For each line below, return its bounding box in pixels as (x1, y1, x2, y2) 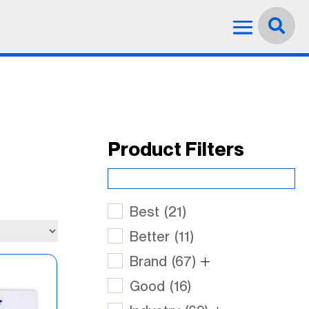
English (246, 5, 284, 18)
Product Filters (107, 137, 244, 161)
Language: (155, 5, 210, 18)
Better (129, 228, 172, 245)
